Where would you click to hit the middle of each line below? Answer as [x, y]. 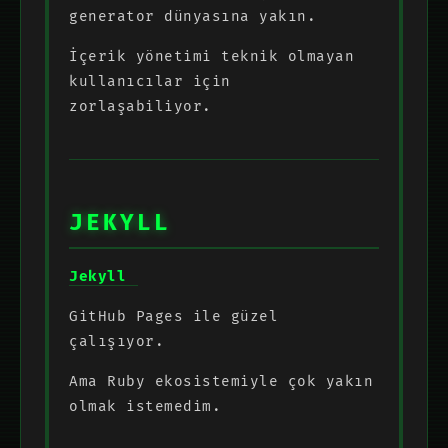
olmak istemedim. [145, 406]
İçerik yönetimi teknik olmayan [211, 56]
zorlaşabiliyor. [140, 106]
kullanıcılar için [150, 81]
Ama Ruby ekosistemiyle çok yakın [221, 381]
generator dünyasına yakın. [192, 16]
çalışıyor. [116, 341]
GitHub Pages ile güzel [173, 316]
